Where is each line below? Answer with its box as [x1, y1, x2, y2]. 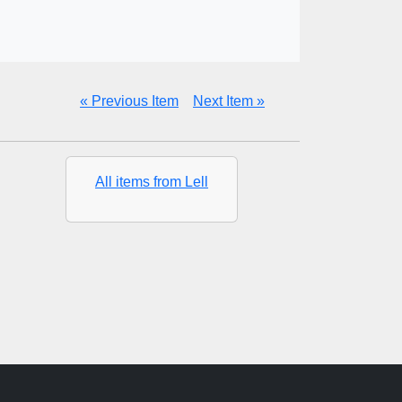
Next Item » [193, 93, 265, 109]
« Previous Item [80, 93, 179, 109]
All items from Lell [95, 174, 208, 189]
